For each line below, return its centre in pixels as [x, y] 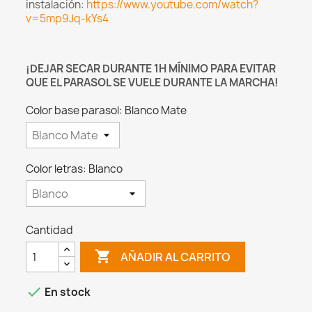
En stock [67, 292]
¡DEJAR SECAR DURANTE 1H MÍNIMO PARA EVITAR [151, 69]
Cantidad [50, 231]
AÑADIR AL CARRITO [175, 257]
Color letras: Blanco [75, 169]
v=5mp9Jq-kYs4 [68, 19]
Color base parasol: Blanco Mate [107, 111]
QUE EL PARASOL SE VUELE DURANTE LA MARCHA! [153, 83]
